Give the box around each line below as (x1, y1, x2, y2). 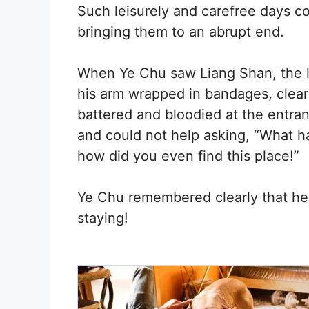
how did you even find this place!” (77, 147, 299, 164)
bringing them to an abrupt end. (77, 23, 284, 40)
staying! (77, 209, 128, 226)
